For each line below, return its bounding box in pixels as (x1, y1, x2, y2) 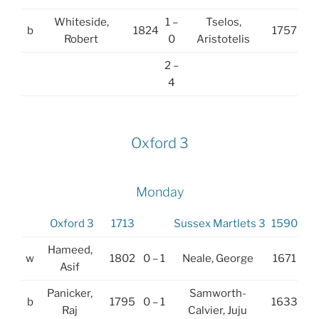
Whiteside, (53, 15, 109, 28)
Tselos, (205, 15, 241, 28)
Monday (135, 184, 184, 200)
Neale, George (182, 251, 253, 265)
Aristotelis (197, 32, 250, 46)
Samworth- (189, 286, 246, 300)
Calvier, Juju (188, 303, 247, 317)
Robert (64, 32, 98, 46)
